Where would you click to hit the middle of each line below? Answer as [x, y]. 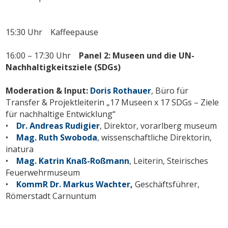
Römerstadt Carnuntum [51, 196]
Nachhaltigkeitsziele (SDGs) [63, 67]
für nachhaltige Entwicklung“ [61, 114]
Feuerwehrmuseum [43, 172]
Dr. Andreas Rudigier [58, 125]
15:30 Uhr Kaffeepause [52, 32]
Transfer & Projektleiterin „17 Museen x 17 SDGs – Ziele [112, 102]
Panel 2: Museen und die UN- [137, 55]
